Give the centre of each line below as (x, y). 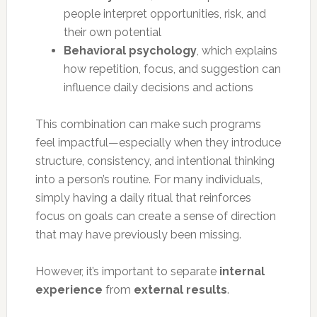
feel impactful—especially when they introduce (158, 142)
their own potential (112, 32)
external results (180, 289)
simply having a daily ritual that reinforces (143, 197)
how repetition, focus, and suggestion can (172, 69)
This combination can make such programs (148, 124)
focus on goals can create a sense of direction (155, 216)
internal (242, 271)
